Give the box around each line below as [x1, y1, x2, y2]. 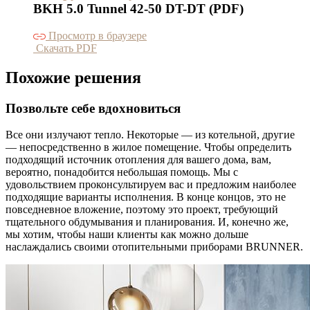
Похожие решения [6, 68, 141, 86]
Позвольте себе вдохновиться [6, 100, 184, 116]
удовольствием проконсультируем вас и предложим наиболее [6, 179, 296, 191]
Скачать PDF [33, 42, 97, 54]
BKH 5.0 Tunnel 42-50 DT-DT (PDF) [33, 1, 244, 17]
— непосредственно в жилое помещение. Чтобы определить [6, 141, 291, 154]
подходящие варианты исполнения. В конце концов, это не [6, 191, 286, 203]
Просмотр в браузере [46, 29, 147, 42]
